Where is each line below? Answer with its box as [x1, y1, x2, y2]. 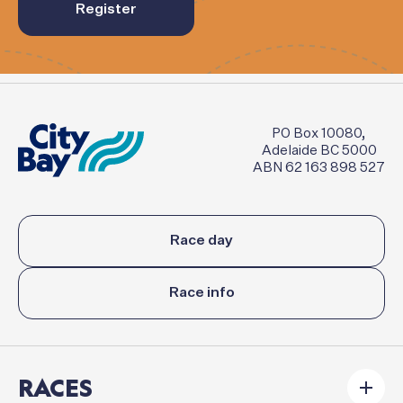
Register [76, 3, 137, 18]
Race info [168, 285, 235, 300]
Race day [170, 233, 233, 248]
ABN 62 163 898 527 [253, 160, 385, 175]
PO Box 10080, [272, 126, 366, 140]
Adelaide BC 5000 [261, 143, 377, 157]
